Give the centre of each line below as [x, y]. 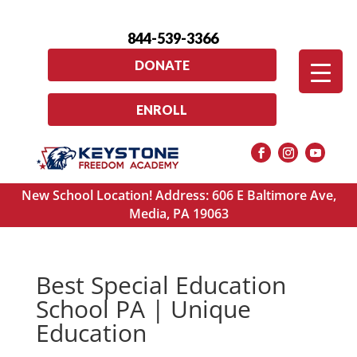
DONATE [162, 65]
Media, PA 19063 [178, 214]
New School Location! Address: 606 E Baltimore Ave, [178, 196]
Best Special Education [161, 285]
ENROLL [162, 109]
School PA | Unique [143, 309]
